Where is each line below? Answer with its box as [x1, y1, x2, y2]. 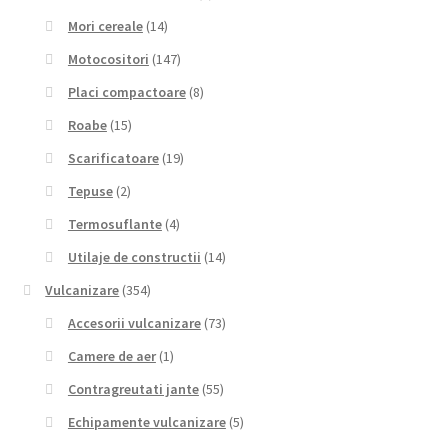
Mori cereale [67, 17, 143, 36]
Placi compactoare [67, 83, 186, 102]
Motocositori [67, 50, 149, 69]
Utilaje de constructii [67, 248, 201, 267]
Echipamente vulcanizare [67, 413, 226, 432]
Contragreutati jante [67, 380, 199, 399]
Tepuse [67, 182, 113, 201]
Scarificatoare [67, 149, 159, 168]
